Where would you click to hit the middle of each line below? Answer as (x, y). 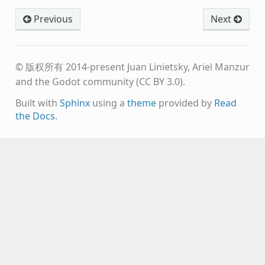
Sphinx (75, 103)
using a (108, 103)
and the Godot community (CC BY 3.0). (100, 81)
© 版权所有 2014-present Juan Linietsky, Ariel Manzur (132, 67)
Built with (37, 103)
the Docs (35, 116)
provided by (185, 103)
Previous (52, 19)
